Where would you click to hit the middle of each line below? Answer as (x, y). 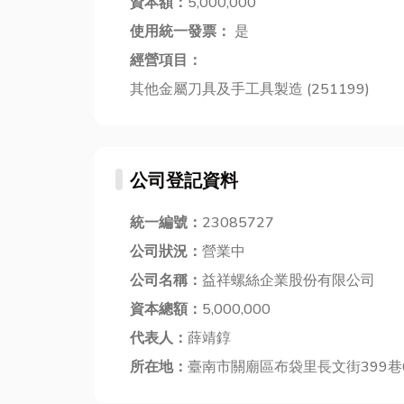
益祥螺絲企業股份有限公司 (289, 280)
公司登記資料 (184, 180)
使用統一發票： (180, 31)
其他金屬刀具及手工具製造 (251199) (250, 89)
